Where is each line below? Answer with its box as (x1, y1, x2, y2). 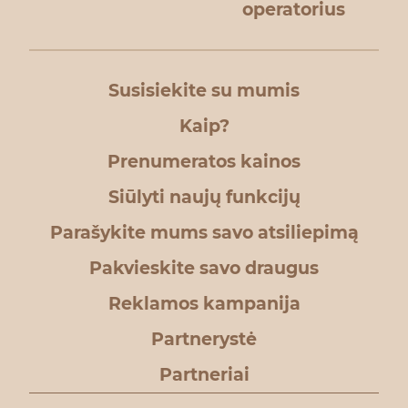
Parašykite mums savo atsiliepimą (49, 222, 359, 244)
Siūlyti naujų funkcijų (107, 187, 301, 209)
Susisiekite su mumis (108, 80, 300, 102)
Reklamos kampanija (107, 293, 301, 315)
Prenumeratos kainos (107, 151, 301, 173)
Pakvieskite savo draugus (89, 258, 319, 280)
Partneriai (158, 364, 250, 386)
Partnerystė (151, 329, 257, 351)
